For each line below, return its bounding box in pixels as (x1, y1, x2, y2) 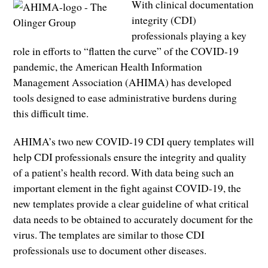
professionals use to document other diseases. (13, 243, 207, 258)
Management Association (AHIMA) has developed (13, 75, 232, 90)
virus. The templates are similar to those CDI (13, 227, 205, 242)
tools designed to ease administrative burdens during (13, 90, 237, 105)
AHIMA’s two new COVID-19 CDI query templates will (13, 134, 255, 149)
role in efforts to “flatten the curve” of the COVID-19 (13, 44, 239, 59)
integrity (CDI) (131, 13, 196, 28)
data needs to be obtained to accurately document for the (13, 212, 254, 227)
